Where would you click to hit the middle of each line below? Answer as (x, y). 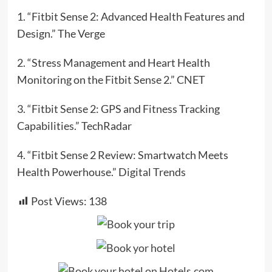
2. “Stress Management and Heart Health (113, 63)
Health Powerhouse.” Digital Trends (101, 172)
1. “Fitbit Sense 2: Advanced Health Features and (131, 17)
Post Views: (59, 201)
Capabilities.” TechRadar (74, 126)
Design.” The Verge (61, 34)
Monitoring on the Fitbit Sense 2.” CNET (111, 80)
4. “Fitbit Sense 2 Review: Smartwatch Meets (122, 155)
